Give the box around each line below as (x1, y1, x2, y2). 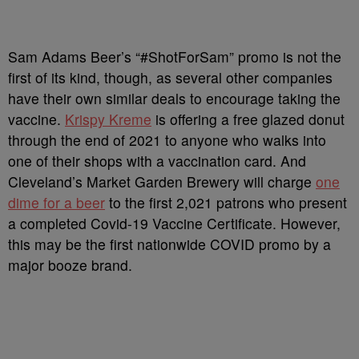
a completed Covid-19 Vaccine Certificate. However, (8, 213, 341, 233)
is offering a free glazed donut (151, 109, 345, 129)
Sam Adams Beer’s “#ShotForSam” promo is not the (8, 46, 341, 67)
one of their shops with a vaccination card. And (8, 151, 306, 171)
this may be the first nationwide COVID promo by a (8, 234, 331, 254)
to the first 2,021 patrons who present (105, 192, 347, 212)
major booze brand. (8, 255, 132, 275)
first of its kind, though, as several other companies (8, 67, 333, 87)
